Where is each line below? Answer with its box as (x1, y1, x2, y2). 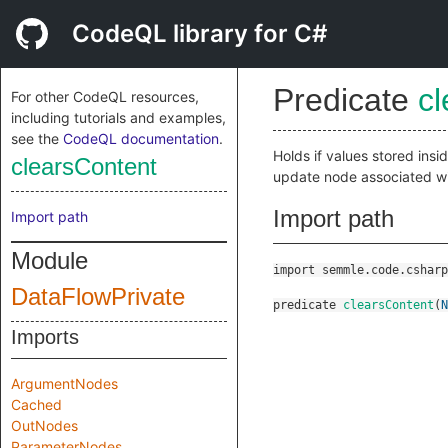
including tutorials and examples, (11, 109, 226, 126)
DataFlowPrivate (11, 283, 185, 310)
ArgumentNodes (11, 375, 118, 392)
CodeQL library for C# (72, 19, 327, 48)
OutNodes (11, 417, 78, 434)
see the (11, 130, 63, 147)
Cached (11, 396, 62, 413)
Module (11, 247, 88, 274)
